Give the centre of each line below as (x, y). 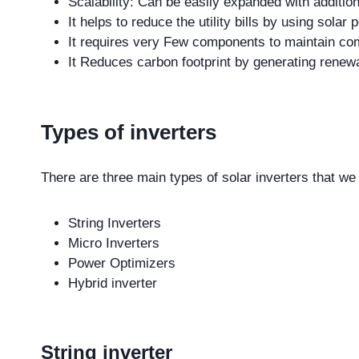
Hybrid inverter (113, 284)
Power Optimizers (122, 264)
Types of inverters (129, 133)
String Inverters (115, 224)
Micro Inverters (114, 244)
